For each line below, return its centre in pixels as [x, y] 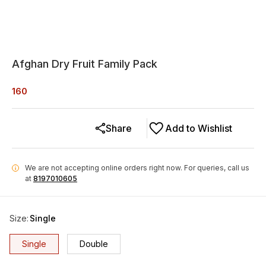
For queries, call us [217, 168]
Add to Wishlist [199, 128]
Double [94, 244]
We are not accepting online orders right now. [104, 168]
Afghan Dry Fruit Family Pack [85, 64]
